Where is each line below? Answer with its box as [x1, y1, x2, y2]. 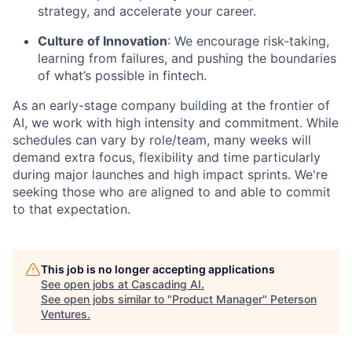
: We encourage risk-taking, [167, 32, 329, 49]
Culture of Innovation [38, 32, 167, 49]
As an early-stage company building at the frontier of [13, 97, 330, 113]
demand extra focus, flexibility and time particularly [13, 148, 321, 165]
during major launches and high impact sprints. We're [13, 166, 328, 182]
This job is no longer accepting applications [41, 262, 275, 276]
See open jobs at [41, 277, 131, 291]
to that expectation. [13, 200, 130, 217]
